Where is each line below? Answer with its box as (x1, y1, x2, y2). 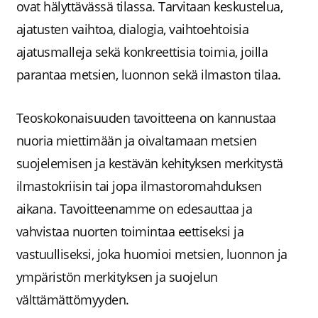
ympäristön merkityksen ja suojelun (16, 268, 218, 285)
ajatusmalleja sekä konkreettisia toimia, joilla (16, 43, 268, 61)
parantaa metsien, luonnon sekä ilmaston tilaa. (16, 66, 285, 84)
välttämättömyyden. (16, 290, 133, 308)
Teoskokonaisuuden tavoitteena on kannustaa (16, 109, 276, 126)
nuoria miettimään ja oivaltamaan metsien (16, 131, 257, 149)
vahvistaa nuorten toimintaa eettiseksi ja (16, 222, 244, 240)
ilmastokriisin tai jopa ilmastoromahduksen (16, 177, 262, 194)
